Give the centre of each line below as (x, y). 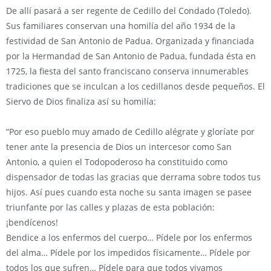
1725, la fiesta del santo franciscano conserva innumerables (127, 71)
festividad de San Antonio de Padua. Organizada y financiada (130, 41)
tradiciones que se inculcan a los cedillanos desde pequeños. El (135, 86)
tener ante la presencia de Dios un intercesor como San (119, 147)
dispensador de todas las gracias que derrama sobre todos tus (133, 177)
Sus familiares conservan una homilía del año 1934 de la (121, 26)
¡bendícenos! (32, 222)
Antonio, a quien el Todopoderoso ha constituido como (117, 162)
